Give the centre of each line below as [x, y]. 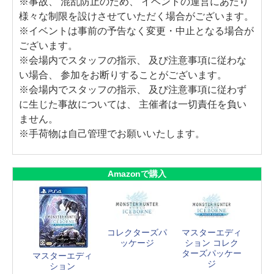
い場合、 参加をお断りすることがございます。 [123, 75]
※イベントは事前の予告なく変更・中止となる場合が [136, 31]
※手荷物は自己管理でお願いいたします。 [112, 133]
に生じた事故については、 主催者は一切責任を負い [133, 104]
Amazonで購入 [137, 173]
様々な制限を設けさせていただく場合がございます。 [136, 16]
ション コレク [211, 243]
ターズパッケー [211, 253]
